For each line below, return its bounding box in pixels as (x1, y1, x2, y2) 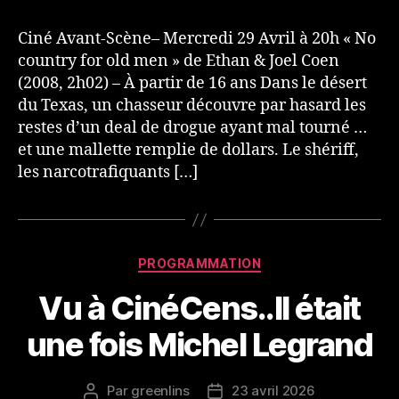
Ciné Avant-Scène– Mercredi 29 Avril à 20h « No (18, 28, 376, 50)
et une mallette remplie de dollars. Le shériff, (18, 140, 359, 161)
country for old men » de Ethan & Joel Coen (18, 51, 339, 72)
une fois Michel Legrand (26, 324, 373, 364)
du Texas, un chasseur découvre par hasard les (18, 95, 366, 117)
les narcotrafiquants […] (18, 162, 198, 183)
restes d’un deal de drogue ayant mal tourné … (18, 118, 367, 139)
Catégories (199, 250, 278, 270)
